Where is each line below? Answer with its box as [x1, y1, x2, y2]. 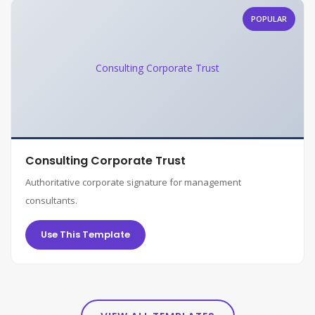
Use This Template [41, 228, 130, 241]
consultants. [25, 194, 77, 207]
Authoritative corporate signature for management [25, 176, 241, 188]
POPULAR [251, 13, 287, 24]
